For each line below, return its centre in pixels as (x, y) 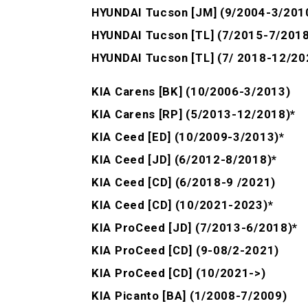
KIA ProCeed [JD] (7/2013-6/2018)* (195, 228)
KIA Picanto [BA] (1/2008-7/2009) (189, 296)
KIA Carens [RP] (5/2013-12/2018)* (194, 114)
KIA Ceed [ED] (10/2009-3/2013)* (188, 137)
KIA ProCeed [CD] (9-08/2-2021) (185, 251)
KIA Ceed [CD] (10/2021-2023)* (183, 205)
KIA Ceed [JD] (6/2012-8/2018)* (184, 160)
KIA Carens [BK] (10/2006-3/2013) (191, 92)
